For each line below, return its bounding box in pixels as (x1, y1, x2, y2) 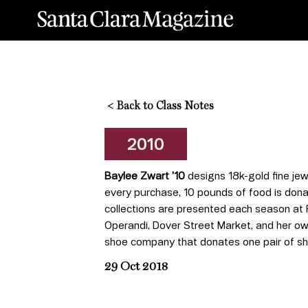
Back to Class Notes (113, 101, 214, 113)
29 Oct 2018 (104, 261, 168, 274)
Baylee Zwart (104, 169, 172, 182)
